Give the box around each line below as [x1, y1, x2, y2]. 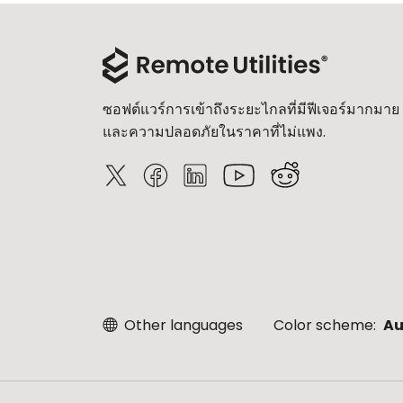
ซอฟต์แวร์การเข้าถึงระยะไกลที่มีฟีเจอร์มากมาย [103, 99, 399, 120]
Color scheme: [273, 315, 380, 336]
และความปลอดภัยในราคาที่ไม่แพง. [103, 121, 326, 142]
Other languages [121, 315, 243, 336]
